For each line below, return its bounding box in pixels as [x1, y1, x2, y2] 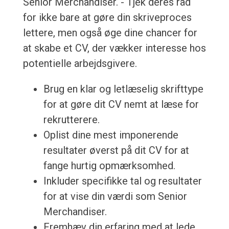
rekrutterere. [43, 113, 100, 126]
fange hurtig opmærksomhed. [43, 159, 175, 172]
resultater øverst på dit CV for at [43, 144, 189, 157]
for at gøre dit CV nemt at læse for [43, 98, 199, 111]
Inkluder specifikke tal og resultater [43, 175, 202, 188]
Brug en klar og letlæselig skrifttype [43, 83, 203, 96]
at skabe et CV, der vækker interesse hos [22, 42, 206, 55]
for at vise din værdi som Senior [43, 190, 187, 203]
